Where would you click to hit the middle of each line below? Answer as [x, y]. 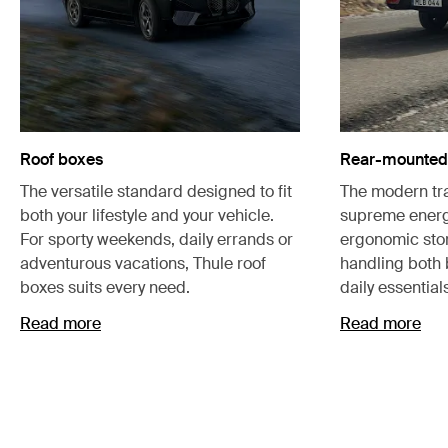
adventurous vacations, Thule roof [143, 263]
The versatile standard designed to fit [156, 191]
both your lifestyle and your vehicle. [147, 215]
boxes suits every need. [105, 287]
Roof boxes [61, 159]
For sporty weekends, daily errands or [156, 239]
